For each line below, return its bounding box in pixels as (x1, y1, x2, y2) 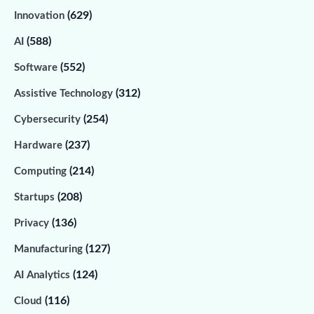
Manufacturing (14, 244, 86, 254)
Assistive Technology (14, 88, 116, 99)
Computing (14, 166, 69, 177)
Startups (14, 192, 57, 203)
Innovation (14, 11, 67, 21)
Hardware (14, 140, 65, 151)
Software (14, 62, 60, 73)
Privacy (14, 218, 52, 228)
